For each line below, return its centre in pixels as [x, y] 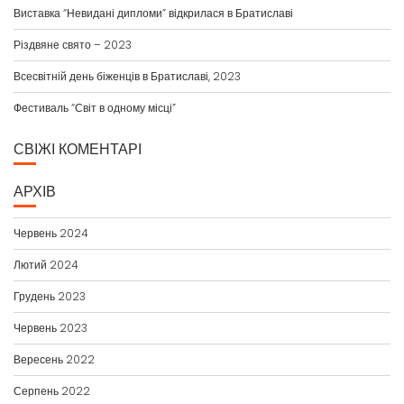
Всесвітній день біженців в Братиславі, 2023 [127, 76]
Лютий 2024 [46, 265]
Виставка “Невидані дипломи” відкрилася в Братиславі [153, 13]
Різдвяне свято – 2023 [73, 45]
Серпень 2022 [52, 391]
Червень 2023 [50, 328]
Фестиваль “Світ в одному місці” [95, 108]
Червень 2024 [51, 233]
